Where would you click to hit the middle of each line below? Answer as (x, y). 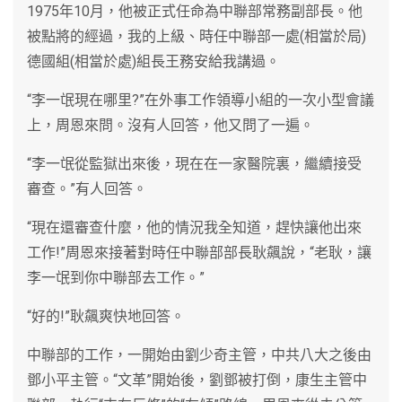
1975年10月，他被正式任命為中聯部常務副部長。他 (195, 11)
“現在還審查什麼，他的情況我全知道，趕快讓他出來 (194, 227)
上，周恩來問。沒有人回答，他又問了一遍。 (170, 125)
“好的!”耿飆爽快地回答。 (106, 316)
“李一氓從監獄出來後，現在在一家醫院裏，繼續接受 (194, 163)
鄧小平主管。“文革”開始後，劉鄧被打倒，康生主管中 (197, 380)
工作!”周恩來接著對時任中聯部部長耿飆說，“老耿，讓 (199, 252)
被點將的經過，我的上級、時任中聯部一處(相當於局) (197, 36)
